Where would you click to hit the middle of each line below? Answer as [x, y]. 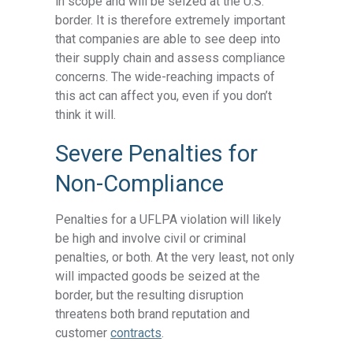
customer [83, 333]
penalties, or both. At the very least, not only [175, 257]
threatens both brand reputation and [153, 314]
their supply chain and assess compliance [171, 58]
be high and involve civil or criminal [151, 238]
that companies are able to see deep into [168, 39]
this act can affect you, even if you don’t [164, 95]
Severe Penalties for [157, 153]
